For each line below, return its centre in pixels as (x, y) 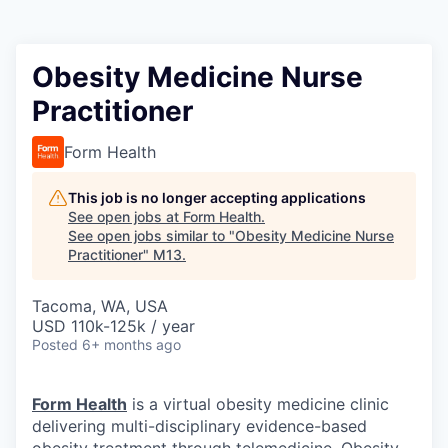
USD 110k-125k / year (113, 326)
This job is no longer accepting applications (217, 197)
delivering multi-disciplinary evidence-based (199, 426)
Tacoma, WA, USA (100, 306)
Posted (55, 344)
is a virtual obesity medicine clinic (258, 404)
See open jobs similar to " (151, 235)
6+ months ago (131, 344)
